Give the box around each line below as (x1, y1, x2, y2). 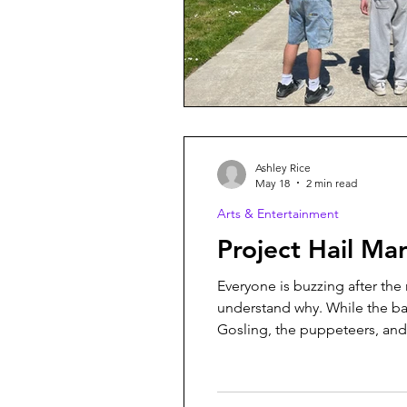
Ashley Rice (255, 160, 311, 174)
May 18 (255, 175, 290, 190)
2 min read (306, 175, 357, 190)
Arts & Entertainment (217, 204, 339, 222)
